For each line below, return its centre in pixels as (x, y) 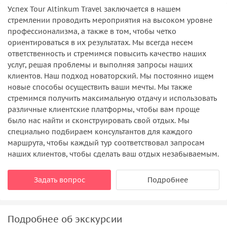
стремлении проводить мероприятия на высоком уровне (110, 20)
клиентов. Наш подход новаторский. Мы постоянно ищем (111, 76)
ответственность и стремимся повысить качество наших (107, 53)
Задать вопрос (59, 180)
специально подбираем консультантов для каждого (100, 131)
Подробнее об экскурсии (65, 219)
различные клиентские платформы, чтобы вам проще (104, 109)
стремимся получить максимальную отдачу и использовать (112, 98)
